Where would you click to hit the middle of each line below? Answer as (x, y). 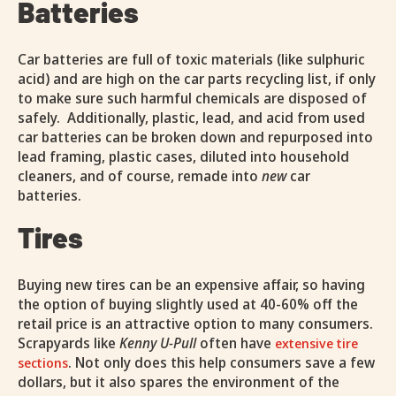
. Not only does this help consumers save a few (221, 363)
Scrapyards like (69, 343)
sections (43, 363)
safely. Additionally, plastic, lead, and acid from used (191, 118)
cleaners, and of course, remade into (140, 176)
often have (236, 343)
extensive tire (316, 343)
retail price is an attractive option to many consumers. (195, 324)
